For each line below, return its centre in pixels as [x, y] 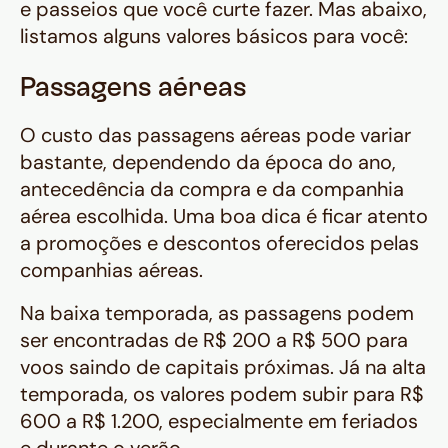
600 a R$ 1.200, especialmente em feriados [219, 421]
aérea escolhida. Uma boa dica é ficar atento [224, 216]
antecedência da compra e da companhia [212, 189]
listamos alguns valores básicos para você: [214, 36]
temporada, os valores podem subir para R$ [222, 394]
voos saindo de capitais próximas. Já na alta [223, 367]
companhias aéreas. [111, 270]
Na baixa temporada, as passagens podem [217, 313]
